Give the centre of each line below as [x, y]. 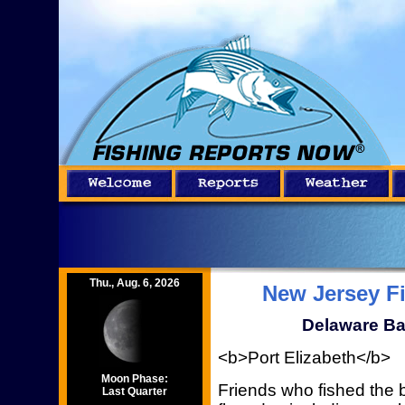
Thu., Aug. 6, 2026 [135, 283]
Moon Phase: [135, 379]
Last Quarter [135, 391]
